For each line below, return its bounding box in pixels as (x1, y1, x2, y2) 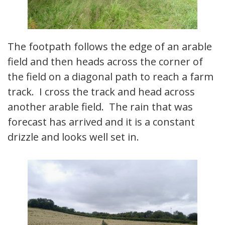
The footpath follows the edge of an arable (8, 40, 212, 54)
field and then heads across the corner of (8, 55, 203, 69)
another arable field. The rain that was (8, 100, 193, 114)
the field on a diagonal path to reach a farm (8, 70, 213, 84)
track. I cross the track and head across (8, 85, 195, 99)
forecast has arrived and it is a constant (8, 115, 195, 129)
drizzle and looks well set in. (8, 130, 139, 144)
